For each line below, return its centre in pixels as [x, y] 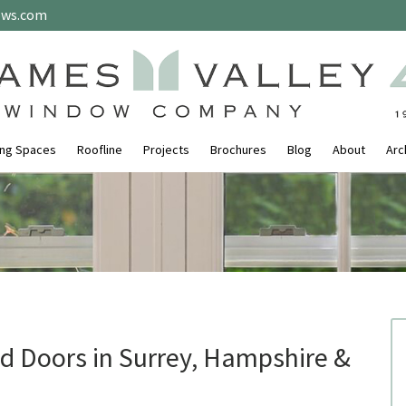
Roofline [100, 150]
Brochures [238, 150]
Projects [166, 150]
